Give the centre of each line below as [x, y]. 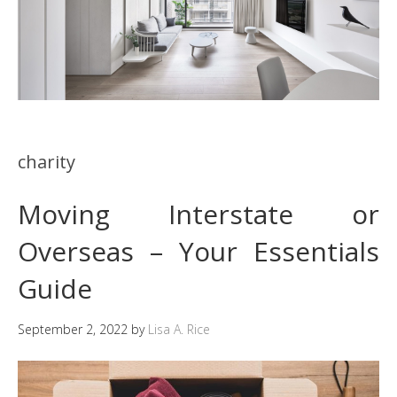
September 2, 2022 [73, 329]
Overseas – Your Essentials [198, 251]
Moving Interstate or [198, 214]
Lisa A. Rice [179, 329]
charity [47, 161]
